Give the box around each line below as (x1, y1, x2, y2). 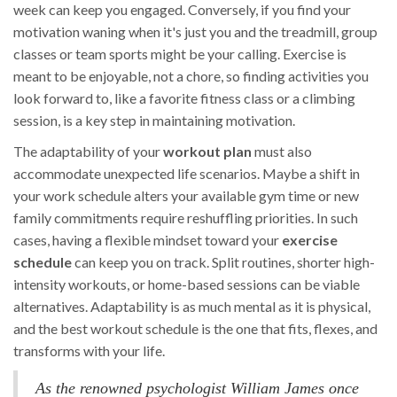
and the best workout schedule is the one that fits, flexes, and (13, 320, 378, 338)
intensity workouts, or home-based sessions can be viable (13, 276, 360, 293)
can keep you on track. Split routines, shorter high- (72, 253, 375, 271)
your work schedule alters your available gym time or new (13, 187, 359, 205)
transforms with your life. (13, 342, 165, 360)
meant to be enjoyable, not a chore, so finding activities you (13, 67, 369, 85)
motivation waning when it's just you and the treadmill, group (13, 23, 378, 41)
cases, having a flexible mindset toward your (13, 231, 282, 249)
